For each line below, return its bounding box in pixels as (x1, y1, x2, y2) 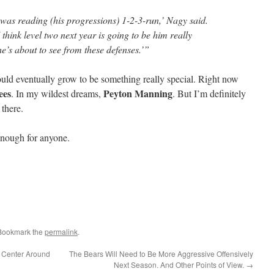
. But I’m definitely (172, 87, 246, 100)
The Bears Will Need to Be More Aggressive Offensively (69, 248, 253, 259)
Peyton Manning (103, 86, 172, 100)
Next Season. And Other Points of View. (114, 259, 246, 270)
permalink (45, 226, 78, 237)
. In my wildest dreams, (11, 87, 103, 100)
